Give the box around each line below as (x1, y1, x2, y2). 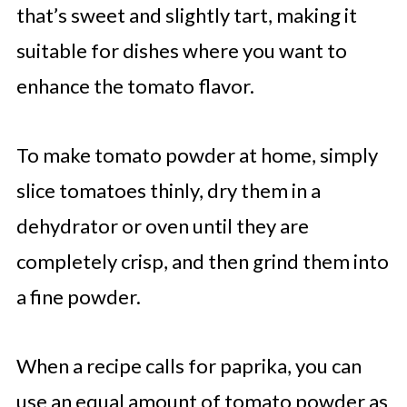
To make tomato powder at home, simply (15, 143, 378, 167)
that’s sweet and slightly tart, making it (15, 3, 357, 27)
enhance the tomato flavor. (15, 74, 254, 98)
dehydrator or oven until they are (15, 213, 309, 238)
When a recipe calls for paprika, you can (15, 353, 362, 378)
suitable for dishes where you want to (15, 38, 347, 63)
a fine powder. (15, 284, 141, 309)
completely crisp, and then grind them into (15, 249, 389, 273)
